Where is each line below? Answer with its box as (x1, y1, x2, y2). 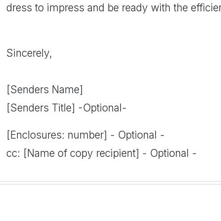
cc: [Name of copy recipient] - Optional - (6, 147, 197, 159)
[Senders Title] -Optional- (6, 102, 127, 114)
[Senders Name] (6, 83, 83, 96)
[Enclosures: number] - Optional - (6, 129, 165, 141)
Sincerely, (6, 47, 52, 59)
